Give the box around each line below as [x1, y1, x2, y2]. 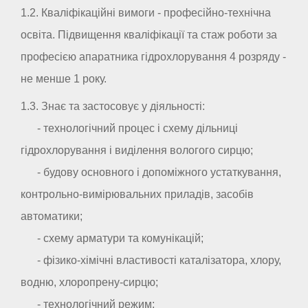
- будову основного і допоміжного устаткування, [21, 166, 281, 178]
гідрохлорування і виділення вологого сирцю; [21, 144, 253, 156]
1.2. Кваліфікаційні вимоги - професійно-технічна [21, 6, 271, 19]
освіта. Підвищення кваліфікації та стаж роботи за [21, 28, 277, 41]
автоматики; [21, 210, 82, 222]
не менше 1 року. [21, 72, 109, 85]
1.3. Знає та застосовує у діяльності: [21, 100, 205, 112]
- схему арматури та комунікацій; [21, 232, 203, 244]
